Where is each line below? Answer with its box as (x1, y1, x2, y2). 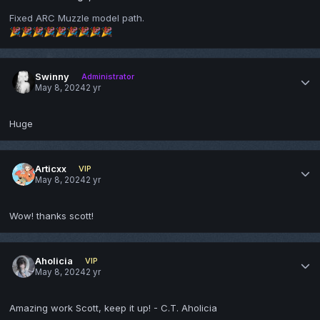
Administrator (81, 71, 134, 81)
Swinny (35, 70, 70, 82)
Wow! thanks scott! (9, 209, 94, 221)
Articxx (35, 162, 67, 174)
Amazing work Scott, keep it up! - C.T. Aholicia (9, 301, 217, 314)
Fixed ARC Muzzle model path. (9, 11, 144, 24)
